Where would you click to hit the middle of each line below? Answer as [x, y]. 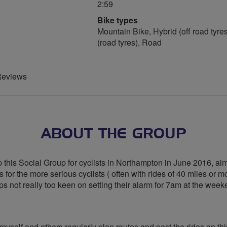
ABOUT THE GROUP [113, 134]
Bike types [118, 20]
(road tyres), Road [129, 42]
